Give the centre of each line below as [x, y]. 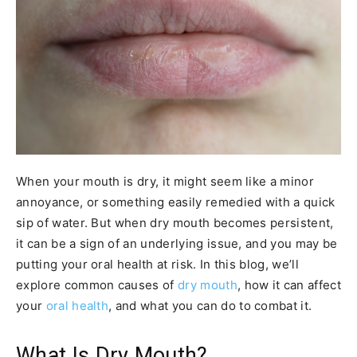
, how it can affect [289, 284]
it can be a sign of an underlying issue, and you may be [177, 243]
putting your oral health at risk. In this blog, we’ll [157, 264]
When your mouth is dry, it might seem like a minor [165, 181]
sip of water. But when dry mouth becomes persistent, [175, 222]
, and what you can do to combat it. [210, 305]
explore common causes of [97, 284]
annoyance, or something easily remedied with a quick [176, 202]
